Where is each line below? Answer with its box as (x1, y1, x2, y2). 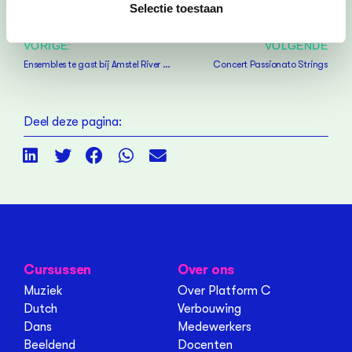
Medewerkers (177, 320, 251, 335)
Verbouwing (177, 302, 241, 317)
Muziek (24, 284, 63, 299)
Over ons (177, 262, 235, 278)
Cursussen (24, 262, 92, 278)
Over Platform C (177, 284, 270, 299)
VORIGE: (24, 39, 71, 52)
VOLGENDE (264, 39, 328, 52)
